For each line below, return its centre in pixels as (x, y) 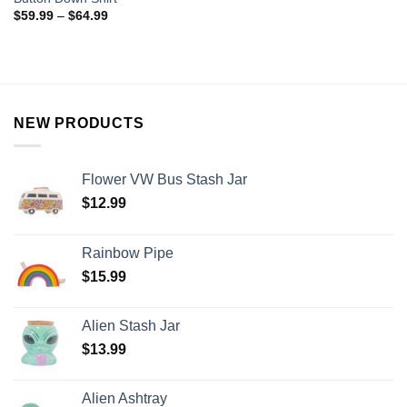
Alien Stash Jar (131, 325)
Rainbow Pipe (128, 253)
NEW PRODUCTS (79, 124)
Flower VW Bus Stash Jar (164, 179)
